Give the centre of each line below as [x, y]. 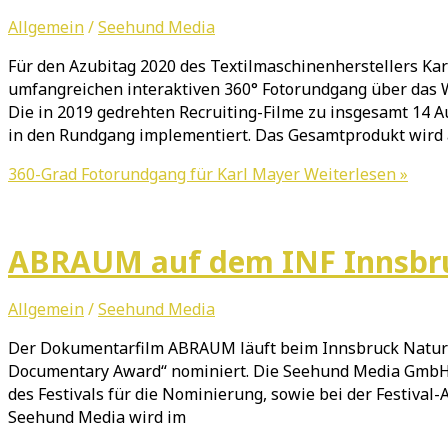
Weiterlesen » [354, 174]
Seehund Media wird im [97, 416]
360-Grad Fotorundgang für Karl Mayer [154, 174]
